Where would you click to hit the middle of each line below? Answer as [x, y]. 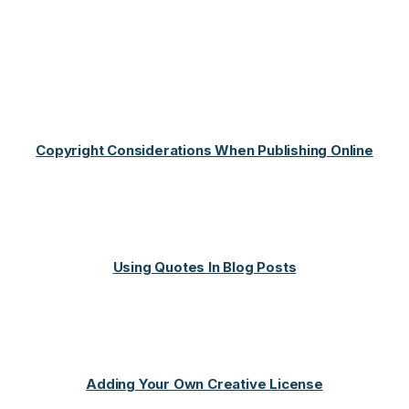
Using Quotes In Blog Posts [204, 267]
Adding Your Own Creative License [204, 383]
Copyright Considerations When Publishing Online [204, 150]
